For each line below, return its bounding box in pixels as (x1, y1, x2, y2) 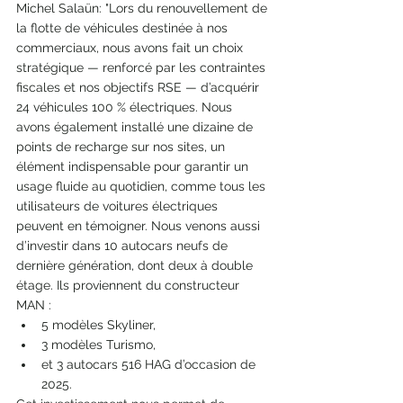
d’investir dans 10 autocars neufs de (16, 237, 231, 253)
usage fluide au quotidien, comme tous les (16, 178, 269, 193)
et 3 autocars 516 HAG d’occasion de (41, 356, 259, 372)
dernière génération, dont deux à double (16, 257, 256, 273)
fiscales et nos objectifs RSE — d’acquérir (16, 79, 263, 94)
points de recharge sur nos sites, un (16, 139, 228, 154)
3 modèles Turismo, (41, 336, 156, 352)
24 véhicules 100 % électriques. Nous (16, 99, 236, 114)
